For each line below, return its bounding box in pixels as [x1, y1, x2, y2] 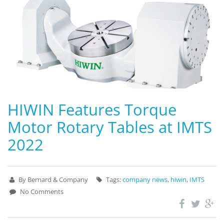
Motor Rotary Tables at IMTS [7, 116, 212, 137]
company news [122, 174, 167, 184]
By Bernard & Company [17, 174, 89, 184]
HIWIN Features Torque [7, 98, 176, 120]
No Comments [18, 186, 63, 196]
